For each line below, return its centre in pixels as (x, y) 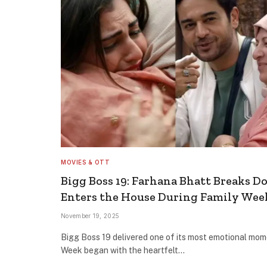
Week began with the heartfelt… (123, 250)
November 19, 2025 (90, 216)
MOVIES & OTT (85, 162)
